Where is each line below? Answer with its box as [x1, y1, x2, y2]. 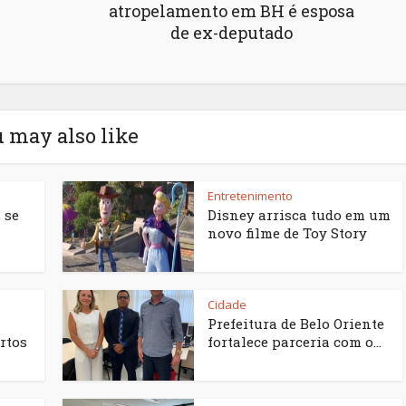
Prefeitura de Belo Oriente [208, 314, 384, 333]
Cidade [208, 296, 246, 314]
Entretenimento [208, 188, 293, 205]
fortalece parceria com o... [208, 333, 382, 352]
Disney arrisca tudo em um [208, 206, 391, 225]
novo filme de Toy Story [208, 224, 367, 243]
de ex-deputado [170, 22, 293, 44]
